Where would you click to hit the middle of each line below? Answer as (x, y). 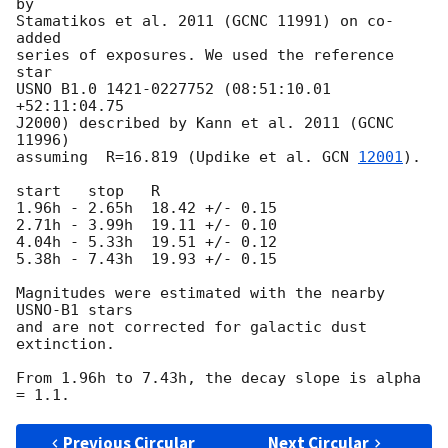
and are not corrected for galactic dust (191, 327)
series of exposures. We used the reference (205, 55)
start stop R (88, 191)
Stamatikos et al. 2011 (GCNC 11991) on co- (205, 21)
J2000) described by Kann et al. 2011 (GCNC (205, 123)
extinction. (65, 344)
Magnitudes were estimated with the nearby (200, 293)
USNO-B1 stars (74, 310)
